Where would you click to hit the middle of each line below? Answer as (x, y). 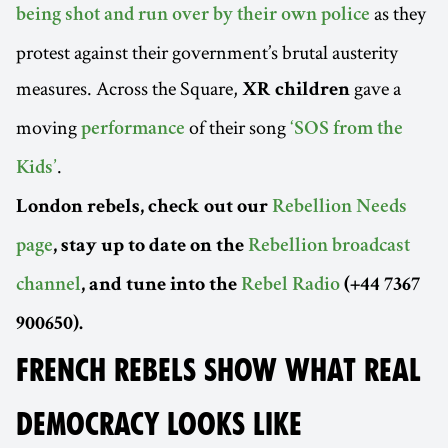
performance (133, 129)
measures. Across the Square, (129, 87)
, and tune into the (161, 285)
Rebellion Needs (339, 207)
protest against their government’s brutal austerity (207, 51)
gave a (375, 87)
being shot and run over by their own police (193, 15)
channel (48, 285)
